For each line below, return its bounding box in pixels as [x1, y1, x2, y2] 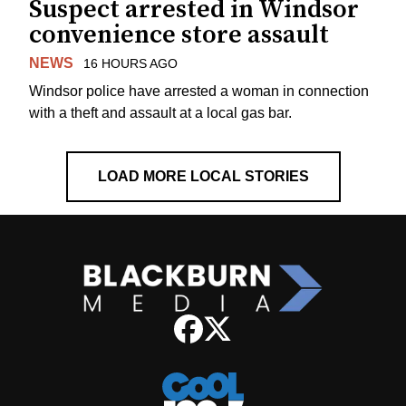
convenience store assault [29, 18, 329, 51]
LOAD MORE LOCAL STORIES [97, 168, 309, 184]
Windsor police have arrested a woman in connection [29, 82, 369, 99]
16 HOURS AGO [82, 55, 178, 71]
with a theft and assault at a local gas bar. [29, 104, 292, 121]
